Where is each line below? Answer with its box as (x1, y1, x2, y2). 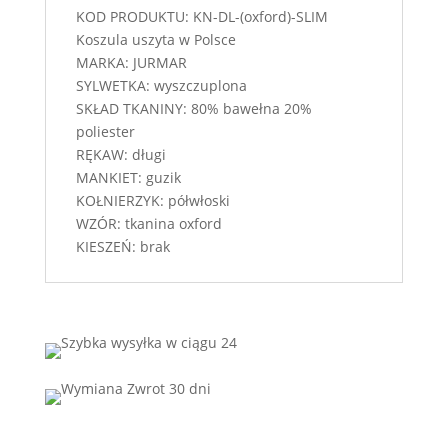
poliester (75, 121, 135, 141)
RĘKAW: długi (75, 144, 166, 164)
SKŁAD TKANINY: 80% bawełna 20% (75, 98, 312, 118)
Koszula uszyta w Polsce (75, 29, 236, 49)
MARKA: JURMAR (75, 52, 187, 72)
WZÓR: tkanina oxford (75, 213, 222, 233)
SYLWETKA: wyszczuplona (75, 75, 247, 95)
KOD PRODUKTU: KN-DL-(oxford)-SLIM (75, 6, 328, 26)
